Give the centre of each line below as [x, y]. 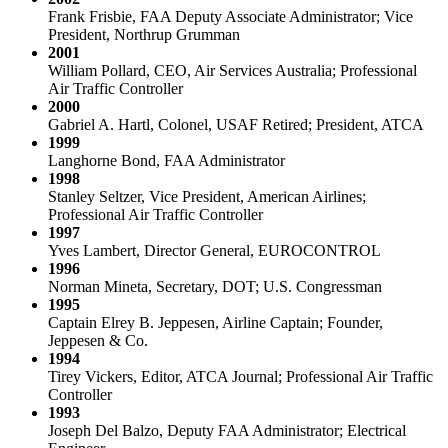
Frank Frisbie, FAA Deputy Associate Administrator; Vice [230, 16]
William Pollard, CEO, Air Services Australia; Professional [232, 70]
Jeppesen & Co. [98, 340]
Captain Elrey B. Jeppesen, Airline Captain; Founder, [215, 322]
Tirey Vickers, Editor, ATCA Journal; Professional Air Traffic [240, 376]
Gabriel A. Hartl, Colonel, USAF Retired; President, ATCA [236, 124]
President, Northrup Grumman [144, 34]
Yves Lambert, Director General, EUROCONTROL [214, 250]
